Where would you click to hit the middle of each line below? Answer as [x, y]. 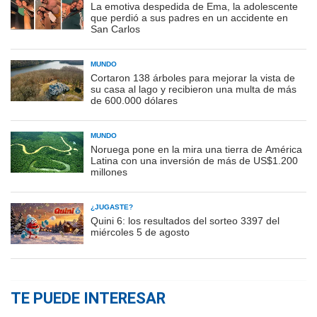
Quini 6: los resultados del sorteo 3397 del [185, 220]
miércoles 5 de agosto [140, 232]
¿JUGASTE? [112, 207]
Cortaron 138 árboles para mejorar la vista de [193, 77]
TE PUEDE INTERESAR [88, 298]
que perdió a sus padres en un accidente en [189, 17]
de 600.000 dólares [134, 100]
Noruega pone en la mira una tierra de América [196, 149]
